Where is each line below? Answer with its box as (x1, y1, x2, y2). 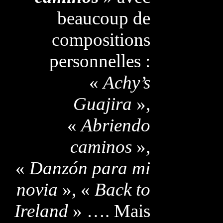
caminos (70, 136, 132, 157)
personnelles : (49, 51, 150, 71)
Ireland (14, 201, 68, 221)
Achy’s (103, 72, 150, 93)
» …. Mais (68, 201, 150, 221)
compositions (51, 29, 150, 50)
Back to (94, 179, 150, 200)
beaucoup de (57, 8, 150, 28)
